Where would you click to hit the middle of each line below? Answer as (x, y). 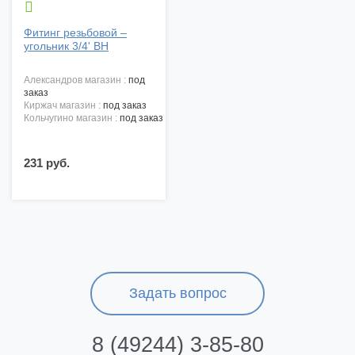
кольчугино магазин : (74, 118)
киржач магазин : (66, 106)
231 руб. (47, 163)
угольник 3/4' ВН (66, 46)
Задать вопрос (177, 294)
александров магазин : (79, 80)
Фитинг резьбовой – (75, 33)
